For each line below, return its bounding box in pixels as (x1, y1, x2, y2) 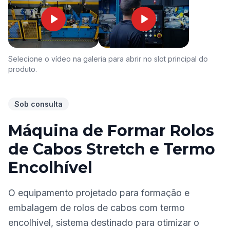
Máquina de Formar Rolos (8, 121, 214, 140)
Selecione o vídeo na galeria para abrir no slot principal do (8, 54, 208, 63)
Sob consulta (14, 100, 63, 108)
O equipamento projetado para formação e (8, 187, 189, 198)
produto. (8, 65, 37, 73)
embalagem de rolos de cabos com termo (8, 202, 185, 213)
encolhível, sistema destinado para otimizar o (8, 217, 199, 228)
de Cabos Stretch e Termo (8, 140, 215, 159)
